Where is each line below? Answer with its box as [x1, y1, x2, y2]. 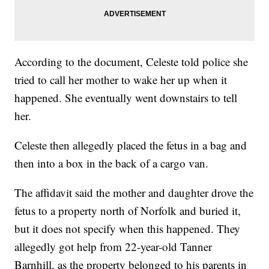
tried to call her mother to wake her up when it [14, 72, 228, 88]
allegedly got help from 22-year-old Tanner [14, 239, 213, 255]
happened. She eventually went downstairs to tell [14, 90, 238, 106]
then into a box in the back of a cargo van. [14, 156, 209, 171]
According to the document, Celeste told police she [14, 54, 249, 70]
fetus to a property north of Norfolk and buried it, [14, 203, 241, 219]
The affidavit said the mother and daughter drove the [14, 185, 254, 201]
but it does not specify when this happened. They [14, 221, 241, 237]
